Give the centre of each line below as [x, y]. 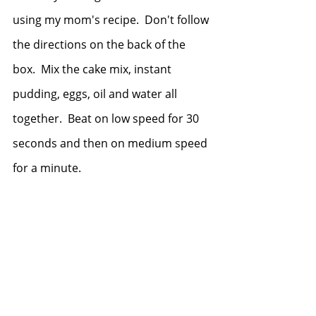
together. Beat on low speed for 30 [107, 119]
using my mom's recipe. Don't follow [112, 20]
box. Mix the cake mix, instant [93, 69]
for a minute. [48, 168]
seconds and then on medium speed [111, 143]
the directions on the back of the [101, 44]
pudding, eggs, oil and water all [96, 94]
